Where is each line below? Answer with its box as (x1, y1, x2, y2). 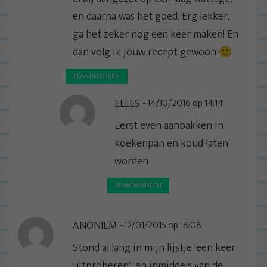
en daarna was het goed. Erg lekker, (73, 7, 229, 26)
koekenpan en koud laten (114, 134, 228, 153)
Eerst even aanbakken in (114, 116, 223, 135)
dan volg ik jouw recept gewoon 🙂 (73, 43, 232, 61)
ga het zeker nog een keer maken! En (73, 25, 238, 44)
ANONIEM (73, 216, 117, 235)
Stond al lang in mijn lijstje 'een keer (73, 238, 235, 257)
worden (114, 152, 148, 170)
